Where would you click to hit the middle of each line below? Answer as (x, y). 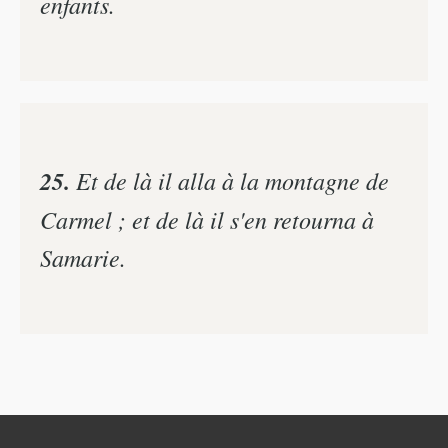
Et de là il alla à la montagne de (229, 179)
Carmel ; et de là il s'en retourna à (207, 218)
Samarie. (83, 256)
